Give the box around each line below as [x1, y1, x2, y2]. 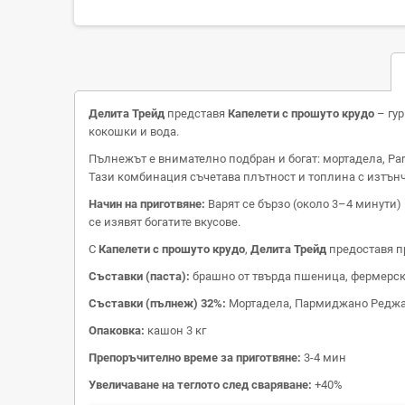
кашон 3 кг [145, 323, 206, 337]
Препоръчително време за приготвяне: [89, 350, 301, 364]
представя [165, 106, 228, 120]
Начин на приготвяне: [89, 196, 205, 211]
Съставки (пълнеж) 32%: [89, 296, 226, 310]
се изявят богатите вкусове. [89, 214, 240, 229]
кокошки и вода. [89, 124, 179, 138]
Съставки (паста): [89, 268, 190, 283]
